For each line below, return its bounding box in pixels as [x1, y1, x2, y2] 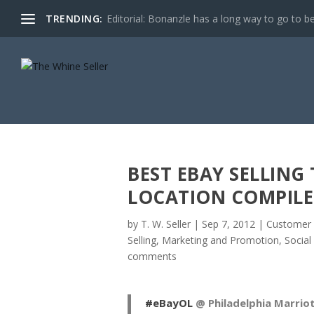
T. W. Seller [141, 217, 191, 231]
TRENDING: [46, 11, 103, 25]
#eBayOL [145, 296, 193, 310]
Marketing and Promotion [162, 233, 279, 247]
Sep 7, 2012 [202, 217, 255, 231]
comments [128, 249, 177, 263]
